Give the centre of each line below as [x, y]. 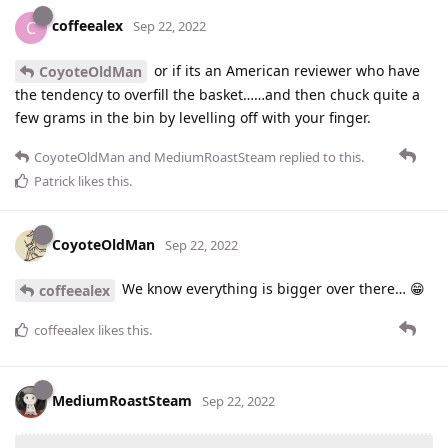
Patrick [54, 181]
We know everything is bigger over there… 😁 [271, 289]
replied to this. [320, 157]
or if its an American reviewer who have [285, 70]
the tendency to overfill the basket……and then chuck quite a [217, 95]
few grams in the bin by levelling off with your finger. [193, 118]
